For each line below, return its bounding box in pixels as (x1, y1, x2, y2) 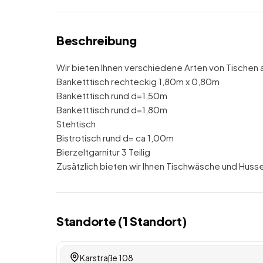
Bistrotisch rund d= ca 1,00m (56, 132, 174, 143)
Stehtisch (56, 118, 96, 129)
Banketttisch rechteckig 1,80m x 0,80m (56, 76, 220, 87)
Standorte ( (56, 214, 123, 228)
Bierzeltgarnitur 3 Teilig (56, 146, 150, 157)
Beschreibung (56, 33, 137, 48)
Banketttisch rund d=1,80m (56, 104, 167, 115)
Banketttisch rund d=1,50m (56, 90, 167, 101)
